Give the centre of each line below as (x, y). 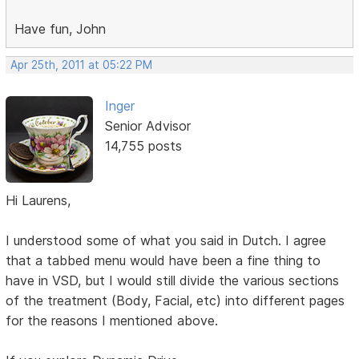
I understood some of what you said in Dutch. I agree (166, 241)
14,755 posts (143, 146)
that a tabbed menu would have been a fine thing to (163, 261)
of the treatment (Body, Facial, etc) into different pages (175, 301)
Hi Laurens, (38, 201)
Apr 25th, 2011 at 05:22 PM (82, 65)
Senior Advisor (147, 126)
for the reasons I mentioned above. (112, 321)
